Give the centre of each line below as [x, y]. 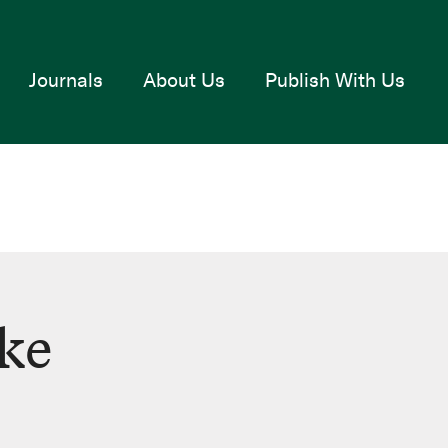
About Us [183, 79]
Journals [65, 79]
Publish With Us [334, 79]
